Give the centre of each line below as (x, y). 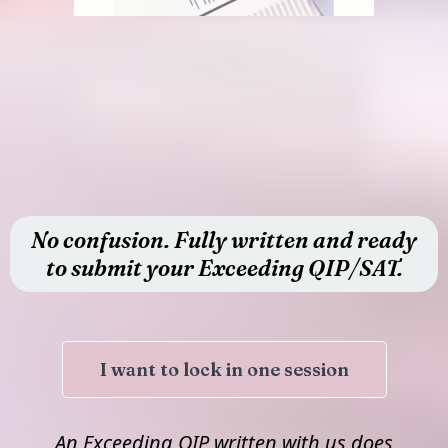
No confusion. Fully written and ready (224, 240)
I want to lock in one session (224, 369)
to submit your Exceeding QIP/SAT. (224, 268)
